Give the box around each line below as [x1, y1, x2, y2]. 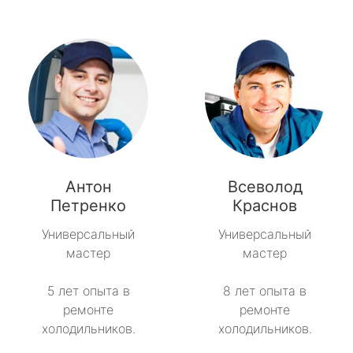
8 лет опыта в [223, 283, 307, 299]
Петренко [50, 196, 126, 216]
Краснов [232, 196, 297, 216]
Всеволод [227, 177, 303, 197]
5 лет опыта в [46, 283, 130, 299]
